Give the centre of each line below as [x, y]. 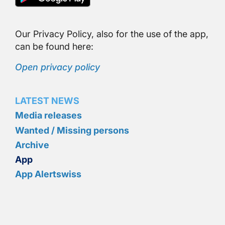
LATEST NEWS [47, 101]
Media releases [48, 116]
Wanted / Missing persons [72, 130]
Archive [32, 145]
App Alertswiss [48, 174]
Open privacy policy [58, 67]
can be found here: [54, 47]
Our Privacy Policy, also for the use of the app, [112, 34]
